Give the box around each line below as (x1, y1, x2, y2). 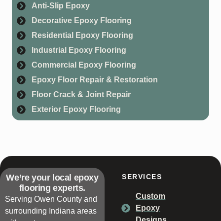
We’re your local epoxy (6, 172, 99, 183)
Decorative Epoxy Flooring (31, 16, 132, 25)
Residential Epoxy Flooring (31, 31, 133, 39)
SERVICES (122, 172, 162, 181)
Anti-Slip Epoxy (31, 1, 90, 10)
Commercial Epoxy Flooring (31, 60, 136, 69)
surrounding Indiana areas (5, 206, 97, 215)
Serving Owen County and (5, 194, 97, 203)
